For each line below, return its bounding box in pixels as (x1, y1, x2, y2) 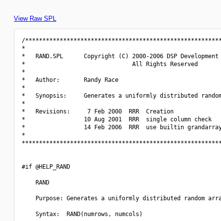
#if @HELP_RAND (22, 163, 70, 170)
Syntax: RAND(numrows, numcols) (22, 211, 143, 218)
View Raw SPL (14, 15, 56, 22)
